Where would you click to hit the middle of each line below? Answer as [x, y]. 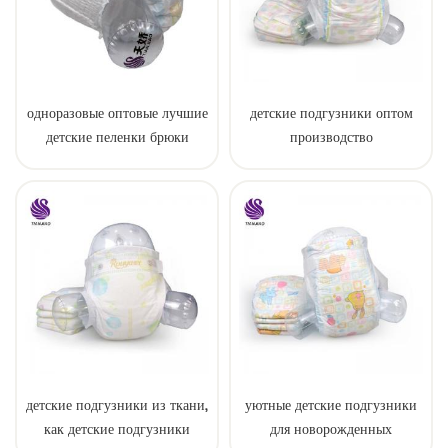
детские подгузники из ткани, [117, 406]
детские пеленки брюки [117, 138]
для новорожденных [331, 430]
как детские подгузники [117, 430]
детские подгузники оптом [331, 114]
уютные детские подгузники [331, 406]
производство [331, 138]
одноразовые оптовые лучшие [117, 114]
